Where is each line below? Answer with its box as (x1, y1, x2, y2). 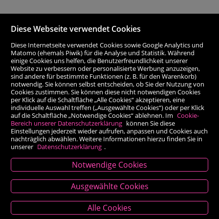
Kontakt (93, 172, 126, 184)
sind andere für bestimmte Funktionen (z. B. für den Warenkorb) (11, 71, 197, 81)
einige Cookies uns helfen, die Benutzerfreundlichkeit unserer (11, 56, 188, 65)
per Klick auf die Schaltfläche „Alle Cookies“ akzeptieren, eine (11, 95, 185, 104)
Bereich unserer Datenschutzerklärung (11, 118, 123, 128)
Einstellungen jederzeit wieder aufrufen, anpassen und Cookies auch (11, 126, 208, 135)
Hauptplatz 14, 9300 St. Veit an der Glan (52, 203, 167, 212)
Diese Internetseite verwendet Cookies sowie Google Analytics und (11, 40, 204, 49)
